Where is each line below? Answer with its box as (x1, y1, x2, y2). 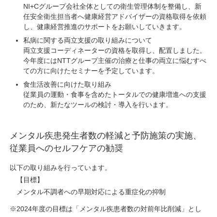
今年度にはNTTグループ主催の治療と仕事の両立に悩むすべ (23, 57, 206, 65)
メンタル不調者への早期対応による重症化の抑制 (10, 188, 166, 196)
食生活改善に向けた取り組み (23, 80, 111, 89)
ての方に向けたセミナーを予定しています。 (23, 67, 159, 75)
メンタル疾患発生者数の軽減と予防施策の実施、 (10, 131, 201, 141)
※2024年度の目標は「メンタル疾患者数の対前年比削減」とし (10, 205, 201, 213)
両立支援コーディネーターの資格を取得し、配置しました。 (23, 46, 206, 55)
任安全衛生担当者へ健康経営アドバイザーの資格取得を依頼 (23, 13, 206, 21)
